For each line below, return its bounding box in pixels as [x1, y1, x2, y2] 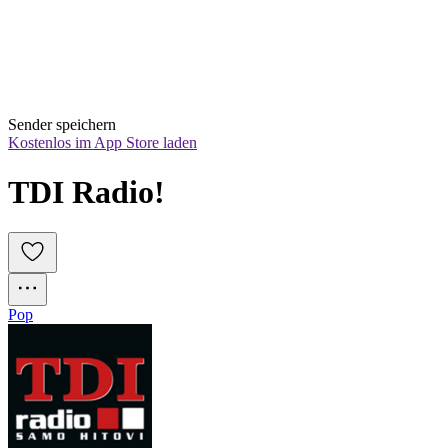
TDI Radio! [8, 173, 165, 210]
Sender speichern [8, 116, 116, 134]
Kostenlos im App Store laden [8, 134, 197, 152]
